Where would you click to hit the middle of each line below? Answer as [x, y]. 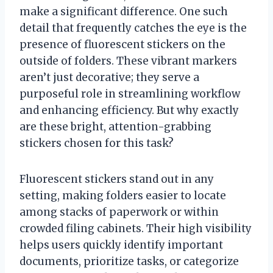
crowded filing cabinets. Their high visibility [136, 228]
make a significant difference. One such [124, 11]
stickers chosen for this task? [97, 143]
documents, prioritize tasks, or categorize [129, 261]
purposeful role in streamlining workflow [130, 94]
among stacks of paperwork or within [119, 212]
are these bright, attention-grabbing [115, 126]
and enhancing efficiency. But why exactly [129, 110]
